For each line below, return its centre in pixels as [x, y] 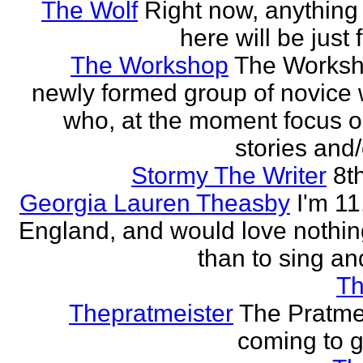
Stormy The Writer [229, 175]
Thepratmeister [151, 313]
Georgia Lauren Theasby [155, 203]
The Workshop [149, 65]
